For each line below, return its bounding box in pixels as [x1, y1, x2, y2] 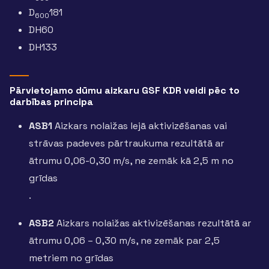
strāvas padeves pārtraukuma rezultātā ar [29, 137, 225, 150]
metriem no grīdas [29, 251, 113, 264]
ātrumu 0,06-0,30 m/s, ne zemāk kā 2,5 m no [29, 154, 234, 168]
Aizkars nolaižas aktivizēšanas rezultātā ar [54, 216, 252, 229]
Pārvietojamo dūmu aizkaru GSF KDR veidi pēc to [10, 84, 240, 97]
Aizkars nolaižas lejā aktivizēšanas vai [52, 119, 227, 133]
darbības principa [10, 95, 93, 109]
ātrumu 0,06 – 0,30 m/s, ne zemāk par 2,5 [29, 234, 220, 247]
